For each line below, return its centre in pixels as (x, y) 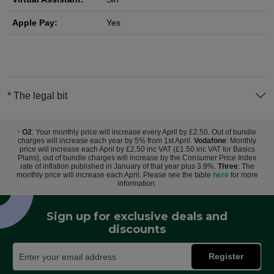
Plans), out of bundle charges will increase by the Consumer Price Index (137, 158)
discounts (137, 230)
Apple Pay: (35, 23)
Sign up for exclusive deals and (137, 217)
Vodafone (210, 141)
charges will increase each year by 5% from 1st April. (106, 141)
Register (226, 257)
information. (137, 184)
